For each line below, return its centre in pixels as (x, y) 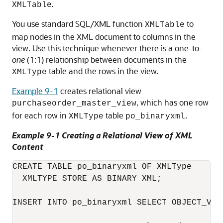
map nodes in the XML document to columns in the (104, 37)
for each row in (40, 115)
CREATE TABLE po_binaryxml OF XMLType (102, 167)
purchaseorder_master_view (74, 104)
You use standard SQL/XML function (78, 24)
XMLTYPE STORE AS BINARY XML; (87, 179)
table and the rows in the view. (103, 71)
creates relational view (100, 91)
